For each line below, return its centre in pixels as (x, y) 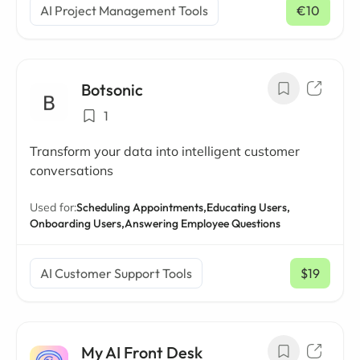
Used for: (53, 207)
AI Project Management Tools (124, 10)
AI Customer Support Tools (116, 273)
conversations (72, 170)
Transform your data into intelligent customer (165, 151)
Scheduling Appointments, (141, 207)
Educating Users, (248, 207)
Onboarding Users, (77, 223)
